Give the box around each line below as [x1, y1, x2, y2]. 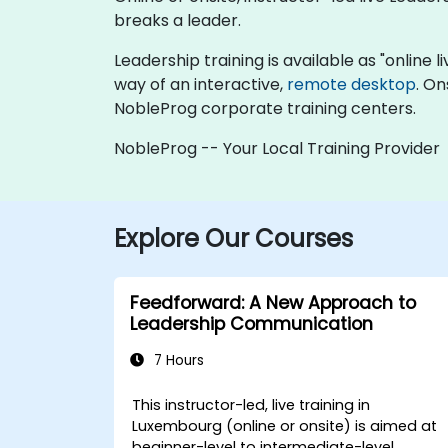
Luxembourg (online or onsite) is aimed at [132, 415, 438, 436]
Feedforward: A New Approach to [130, 290, 416, 315]
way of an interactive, [114, 72, 287, 96]
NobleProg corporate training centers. [114, 96, 416, 120]
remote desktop [287, 72, 416, 96]
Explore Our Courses [114, 221, 353, 255]
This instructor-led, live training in [132, 394, 371, 415]
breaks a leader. [114, 8, 241, 32]
